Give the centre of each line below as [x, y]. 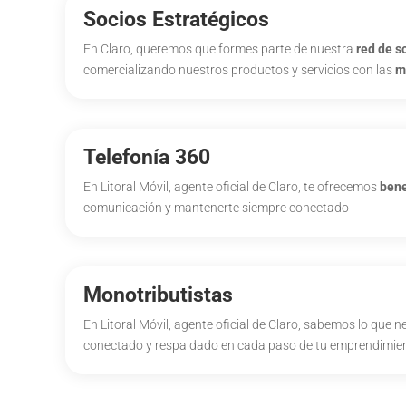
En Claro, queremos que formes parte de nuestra [220, 48]
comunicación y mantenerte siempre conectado [216, 207]
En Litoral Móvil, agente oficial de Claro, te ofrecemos [232, 186]
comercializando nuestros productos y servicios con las [239, 69]
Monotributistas [158, 295]
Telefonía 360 [147, 157]
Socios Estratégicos [176, 19]
